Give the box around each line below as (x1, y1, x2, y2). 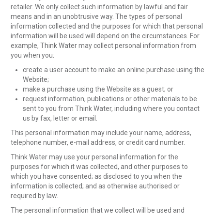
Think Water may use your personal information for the (11, 153, 179, 161)
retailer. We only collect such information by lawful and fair (11, 2, 188, 11)
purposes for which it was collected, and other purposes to (11, 162, 188, 170)
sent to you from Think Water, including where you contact (23, 104, 200, 112)
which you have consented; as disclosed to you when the (11, 172, 183, 180)
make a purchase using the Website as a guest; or (23, 85, 174, 93)
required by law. (11, 191, 59, 200)
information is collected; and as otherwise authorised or (11, 182, 180, 190)
